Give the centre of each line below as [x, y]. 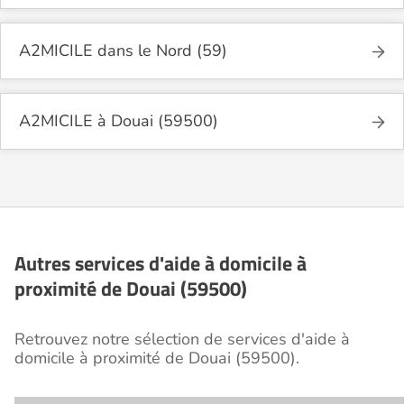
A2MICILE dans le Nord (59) [123, 51]
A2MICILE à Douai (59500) [119, 121]
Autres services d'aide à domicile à [161, 264]
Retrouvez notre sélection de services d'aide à [182, 340]
